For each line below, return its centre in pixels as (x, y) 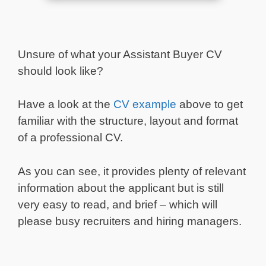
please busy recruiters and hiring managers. (130, 221)
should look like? (61, 71)
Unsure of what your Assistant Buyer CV (120, 54)
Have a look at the (66, 104)
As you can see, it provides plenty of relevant (132, 171)
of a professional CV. (70, 138)
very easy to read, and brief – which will (118, 204)
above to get (210, 104)
